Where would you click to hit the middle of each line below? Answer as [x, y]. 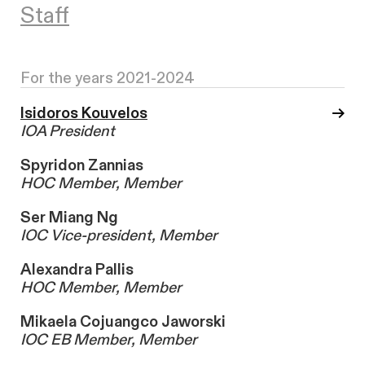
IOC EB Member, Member [109, 340]
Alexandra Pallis [77, 270]
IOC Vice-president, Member [119, 236]
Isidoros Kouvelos [84, 114]
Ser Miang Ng [69, 218]
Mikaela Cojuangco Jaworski [123, 322]
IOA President [68, 132]
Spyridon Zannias [82, 166]
